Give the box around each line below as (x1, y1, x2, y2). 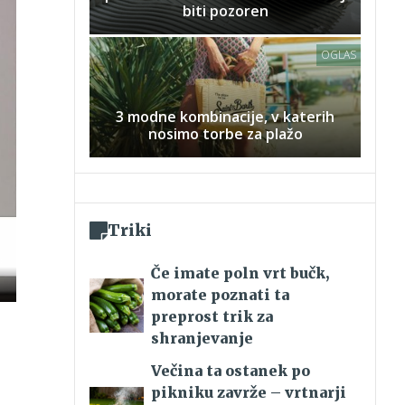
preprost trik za (151, 307, 273, 326)
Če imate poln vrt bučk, (151, 264, 329, 283)
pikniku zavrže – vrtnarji (151, 383, 346, 402)
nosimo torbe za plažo (147, 124, 303, 145)
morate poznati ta (151, 286, 289, 305)
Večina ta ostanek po (151, 362, 310, 381)
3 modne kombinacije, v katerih (116, 107, 334, 127)
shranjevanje (151, 329, 253, 348)
